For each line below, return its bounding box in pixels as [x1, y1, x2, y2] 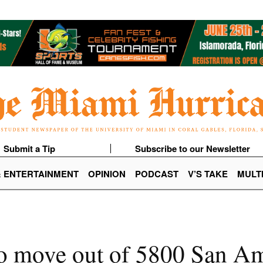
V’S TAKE [188, 167, 228, 181]
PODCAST [135, 167, 178, 181]
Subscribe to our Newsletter [134, 142, 250, 156]
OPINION [88, 167, 126, 181]
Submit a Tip [3, 142, 55, 156]
